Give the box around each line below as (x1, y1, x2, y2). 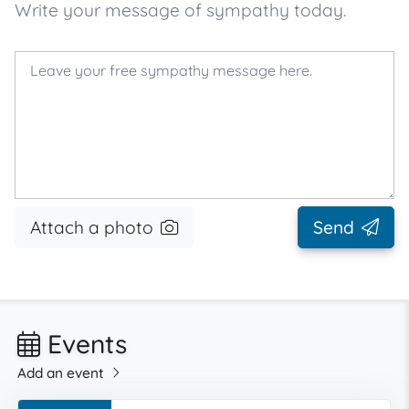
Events (40, 328, 128, 360)
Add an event (17, 364, 105, 382)
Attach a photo (30, 216, 153, 238)
